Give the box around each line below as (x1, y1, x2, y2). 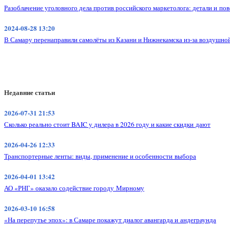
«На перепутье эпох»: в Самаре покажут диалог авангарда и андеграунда (4, 215, 216, 224)
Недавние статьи (4, 87, 55, 97)
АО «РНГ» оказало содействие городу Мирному (4, 183, 144, 193)
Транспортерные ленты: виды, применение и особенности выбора (4, 151, 196, 161)
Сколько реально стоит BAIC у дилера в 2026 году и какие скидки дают (4, 120, 210, 129)
